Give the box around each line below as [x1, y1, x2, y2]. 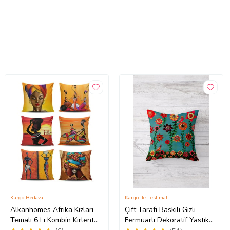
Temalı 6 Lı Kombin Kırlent [10, 215, 94, 225]
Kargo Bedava [10, 193, 44, 201]
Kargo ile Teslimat [125, 193, 168, 201]
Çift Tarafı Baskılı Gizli [125, 204, 196, 215]
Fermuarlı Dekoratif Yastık [125, 215, 209, 225]
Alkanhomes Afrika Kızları [10, 204, 94, 215]
